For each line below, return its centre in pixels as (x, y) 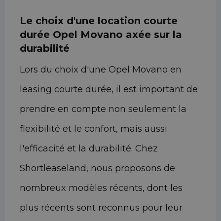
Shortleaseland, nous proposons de (97, 168)
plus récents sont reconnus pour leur (101, 208)
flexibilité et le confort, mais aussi (93, 129)
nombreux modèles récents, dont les (101, 188)
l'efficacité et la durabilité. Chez (89, 149)
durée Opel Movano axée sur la (101, 35)
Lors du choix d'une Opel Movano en (101, 70)
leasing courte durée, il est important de (109, 90)
